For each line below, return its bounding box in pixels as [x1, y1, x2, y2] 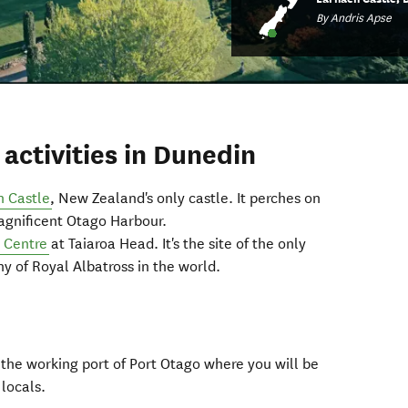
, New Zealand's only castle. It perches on [50, 189, 321, 208]
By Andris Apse [315, 10, 392, 25]
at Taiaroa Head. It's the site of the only [47, 235, 307, 253]
